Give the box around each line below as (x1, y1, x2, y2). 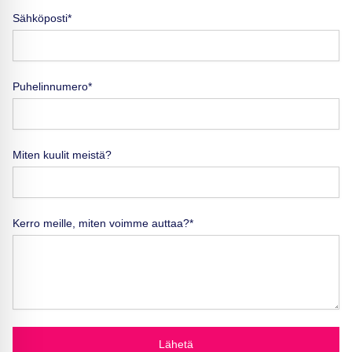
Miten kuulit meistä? (13, 148, 112, 161)
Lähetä (159, 337, 193, 350)
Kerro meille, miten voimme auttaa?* (13, 216, 193, 229)
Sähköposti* (13, 11, 71, 24)
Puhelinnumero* (13, 79, 92, 93)
